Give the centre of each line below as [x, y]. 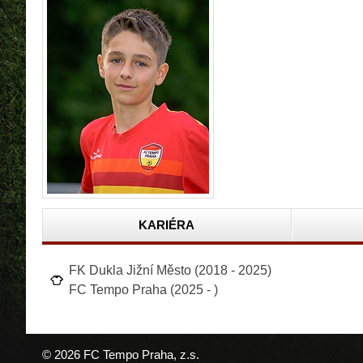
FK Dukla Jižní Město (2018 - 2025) [170, 270]
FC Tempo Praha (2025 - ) [143, 289]
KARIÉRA [167, 224]
